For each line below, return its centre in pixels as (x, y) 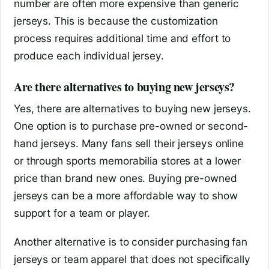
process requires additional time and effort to (122, 38)
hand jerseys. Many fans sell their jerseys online (129, 143)
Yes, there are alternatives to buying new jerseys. (132, 108)
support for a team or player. (82, 213)
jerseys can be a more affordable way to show (126, 195)
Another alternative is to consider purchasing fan (131, 242)
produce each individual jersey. (89, 55)
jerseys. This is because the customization (116, 20)
